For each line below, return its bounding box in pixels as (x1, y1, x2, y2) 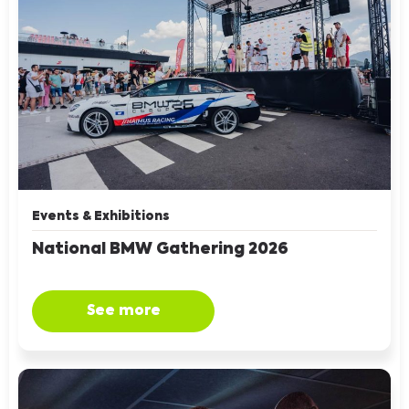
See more (86, 303, 161, 318)
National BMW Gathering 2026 (32, 241, 288, 257)
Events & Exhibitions (32, 210, 170, 223)
